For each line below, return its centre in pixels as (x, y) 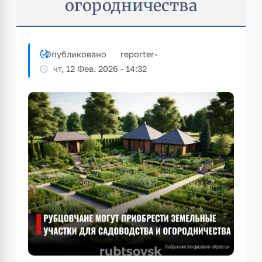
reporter (137, 54)
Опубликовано (76, 54)
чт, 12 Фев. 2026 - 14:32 (100, 69)
